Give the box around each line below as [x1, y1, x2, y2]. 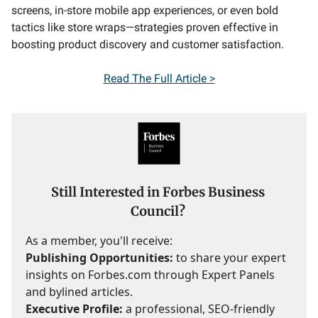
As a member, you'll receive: [26, 233, 172, 249]
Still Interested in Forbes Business [50, 184, 265, 201]
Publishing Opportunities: [26, 250, 173, 266]
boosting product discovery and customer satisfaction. [11, 38, 284, 51]
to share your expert [173, 250, 286, 266]
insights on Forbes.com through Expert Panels [26, 267, 275, 283]
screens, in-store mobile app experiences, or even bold [11, 4, 278, 17]
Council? [130, 203, 185, 220]
